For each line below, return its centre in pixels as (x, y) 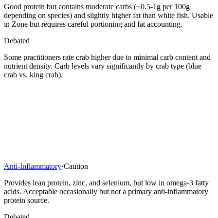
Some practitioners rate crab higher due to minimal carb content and (107, 57)
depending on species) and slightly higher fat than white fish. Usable (109, 16)
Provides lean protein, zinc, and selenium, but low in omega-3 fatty (106, 183)
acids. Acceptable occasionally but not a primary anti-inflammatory (106, 192)
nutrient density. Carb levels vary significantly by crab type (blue (103, 66)
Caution (76, 166)
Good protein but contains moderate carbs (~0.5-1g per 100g (97, 7)
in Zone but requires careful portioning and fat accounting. (93, 24)
